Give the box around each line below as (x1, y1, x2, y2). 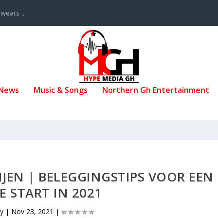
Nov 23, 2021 (11, 206, 54, 216)
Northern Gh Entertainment (102, 84, 209, 95)
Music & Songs (34, 84, 88, 95)
